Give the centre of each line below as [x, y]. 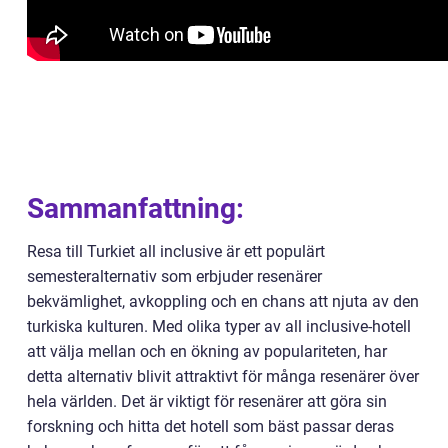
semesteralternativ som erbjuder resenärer [174, 276]
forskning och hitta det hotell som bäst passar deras [210, 426]
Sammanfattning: [135, 208]
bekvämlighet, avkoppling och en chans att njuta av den [223, 301]
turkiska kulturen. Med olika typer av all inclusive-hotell [219, 326]
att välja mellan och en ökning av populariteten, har [207, 351]
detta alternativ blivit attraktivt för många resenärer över [223, 376]
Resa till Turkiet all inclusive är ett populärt [176, 251]
